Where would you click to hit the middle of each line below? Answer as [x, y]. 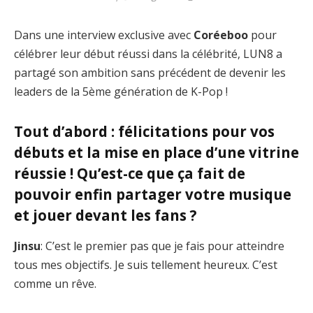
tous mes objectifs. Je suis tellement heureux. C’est [146, 264]
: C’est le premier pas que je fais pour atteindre [162, 246]
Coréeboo [221, 35]
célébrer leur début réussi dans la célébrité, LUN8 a [148, 54]
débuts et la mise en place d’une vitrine [156, 153]
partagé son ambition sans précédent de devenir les [150, 73]
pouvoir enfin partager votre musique [153, 195]
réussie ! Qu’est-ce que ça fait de [130, 174]
